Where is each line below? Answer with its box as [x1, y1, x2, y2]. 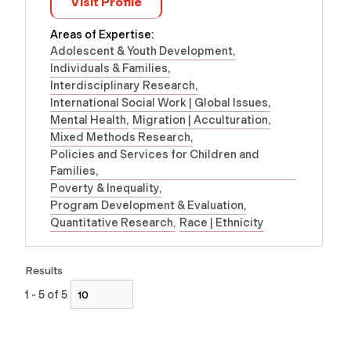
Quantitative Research [50, 215, 173, 230]
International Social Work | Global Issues [50, 95, 268, 110]
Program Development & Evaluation [50, 197, 244, 212]
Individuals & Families [50, 60, 168, 75]
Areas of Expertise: [50, 27, 154, 42]
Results [25, 263, 63, 277]
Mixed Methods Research [50, 129, 190, 144]
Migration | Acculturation [132, 112, 268, 127]
